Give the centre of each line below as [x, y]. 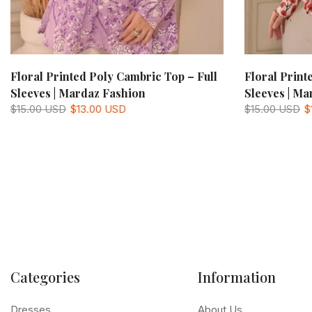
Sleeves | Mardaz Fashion [78, 93]
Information [236, 276]
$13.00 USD [98, 109]
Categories [45, 276]
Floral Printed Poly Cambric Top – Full [114, 76]
